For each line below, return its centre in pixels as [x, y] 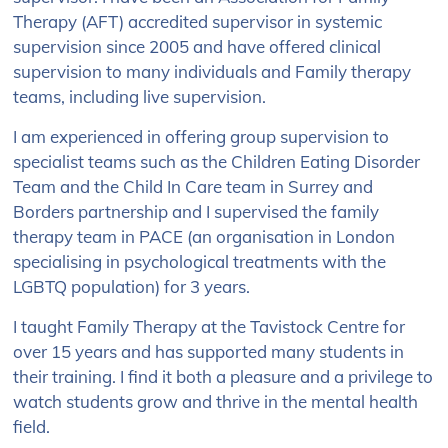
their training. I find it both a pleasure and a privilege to [223, 376]
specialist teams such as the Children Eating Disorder [217, 161]
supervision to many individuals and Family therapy [212, 71]
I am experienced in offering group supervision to [201, 136]
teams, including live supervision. [140, 96]
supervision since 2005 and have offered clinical [197, 46]
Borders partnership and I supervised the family [196, 211]
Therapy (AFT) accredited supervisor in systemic [198, 21]
